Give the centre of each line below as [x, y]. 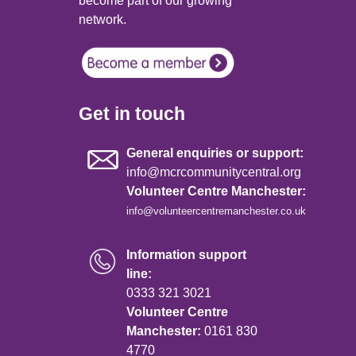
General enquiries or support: [215, 153]
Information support [186, 255]
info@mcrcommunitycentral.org [214, 172]
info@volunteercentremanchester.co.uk [216, 211]
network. [103, 20]
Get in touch [132, 114]
